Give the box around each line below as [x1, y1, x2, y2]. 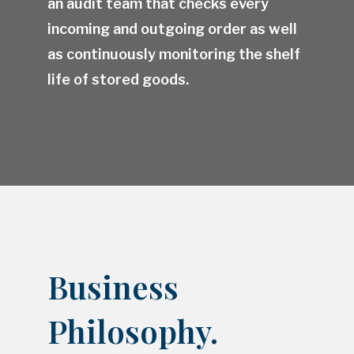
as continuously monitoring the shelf [47, 46, 300, 63]
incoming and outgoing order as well [47, 21, 297, 38]
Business [47, 265, 179, 308]
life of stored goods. [47, 71, 189, 88]
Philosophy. [47, 310, 218, 352]
